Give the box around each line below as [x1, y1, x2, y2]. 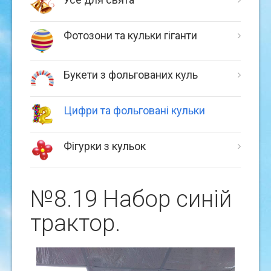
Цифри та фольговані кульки [64, 104, 205, 117]
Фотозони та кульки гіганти [64, 29, 197, 42]
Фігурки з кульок [64, 140, 146, 153]
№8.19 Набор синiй [30, 185, 232, 213]
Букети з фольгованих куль [64, 68, 198, 82]
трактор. [30, 209, 120, 237]
